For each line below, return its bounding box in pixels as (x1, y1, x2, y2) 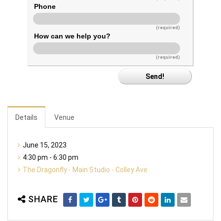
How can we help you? (34, 32, 110, 40)
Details (15, 113, 37, 121)
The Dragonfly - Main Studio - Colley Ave (23, 166, 147, 174)
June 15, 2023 (23, 141, 67, 149)
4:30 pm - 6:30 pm (23, 153, 78, 161)
